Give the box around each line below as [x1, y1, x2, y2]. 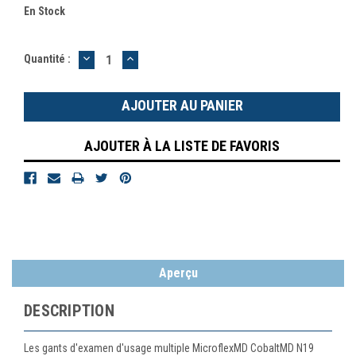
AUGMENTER [124, 48, 207, 66]
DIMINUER [80, 48, 145, 66]
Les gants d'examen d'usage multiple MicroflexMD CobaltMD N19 [24, 341, 314, 354]
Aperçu [158, 265, 198, 281]
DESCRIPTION [24, 300, 114, 320]
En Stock [24, 4, 65, 17]
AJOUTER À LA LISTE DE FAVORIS [84, 137, 280, 154]
